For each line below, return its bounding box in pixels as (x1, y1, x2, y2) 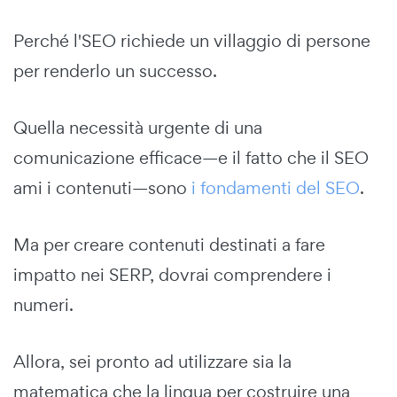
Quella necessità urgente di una (13, 115, 262, 139)
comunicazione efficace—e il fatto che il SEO (13, 145, 369, 169)
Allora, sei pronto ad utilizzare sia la (13, 349, 292, 373)
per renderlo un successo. (13, 58, 217, 82)
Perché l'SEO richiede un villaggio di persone (13, 28, 370, 52)
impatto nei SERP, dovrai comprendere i (13, 262, 331, 286)
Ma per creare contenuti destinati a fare (13, 232, 325, 256)
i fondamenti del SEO (191, 175, 360, 199)
